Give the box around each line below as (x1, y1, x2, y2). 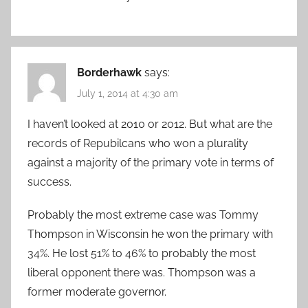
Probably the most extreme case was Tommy (27, 208, 258, 222)
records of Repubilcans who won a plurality (27, 137, 248, 151)
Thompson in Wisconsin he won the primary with (27, 228, 273, 241)
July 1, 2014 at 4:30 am (77, 88, 178, 100)
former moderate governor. (27, 285, 166, 299)
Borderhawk (77, 65, 142, 79)
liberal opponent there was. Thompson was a (27, 266, 256, 280)
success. (27, 175, 71, 189)
